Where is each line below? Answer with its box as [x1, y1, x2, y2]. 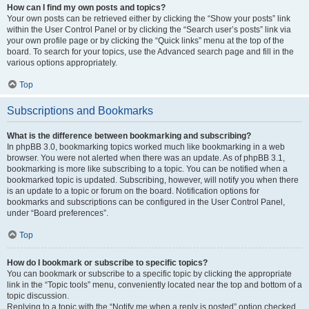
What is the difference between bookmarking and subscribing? [7, 131, 251, 141]
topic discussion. [7, 291, 69, 301]
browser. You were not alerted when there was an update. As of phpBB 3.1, [7, 153, 285, 163]
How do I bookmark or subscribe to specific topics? [7, 258, 208, 268]
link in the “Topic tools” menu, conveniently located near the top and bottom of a [7, 280, 302, 290]
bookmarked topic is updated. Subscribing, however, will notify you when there [7, 175, 299, 185]
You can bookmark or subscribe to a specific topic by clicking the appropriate [7, 269, 292, 279]
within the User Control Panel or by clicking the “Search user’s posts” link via [7, 25, 291, 34]
